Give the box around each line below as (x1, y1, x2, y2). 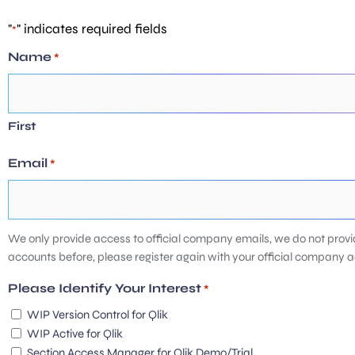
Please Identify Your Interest (8, 281, 201, 296)
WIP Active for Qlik (27, 326, 123, 342)
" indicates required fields (17, 20, 167, 37)
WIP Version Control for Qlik (27, 307, 168, 323)
